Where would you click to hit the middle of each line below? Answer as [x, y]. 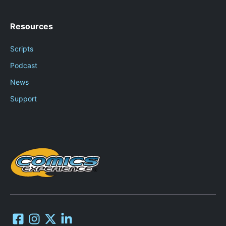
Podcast [24, 65]
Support [23, 98]
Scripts [22, 48]
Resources [32, 26]
